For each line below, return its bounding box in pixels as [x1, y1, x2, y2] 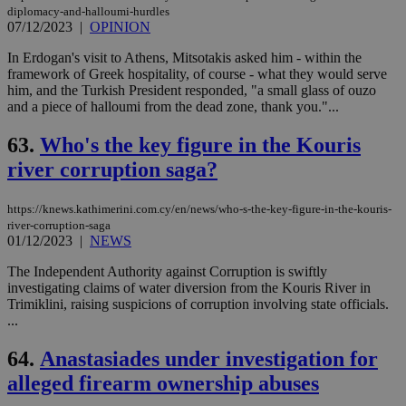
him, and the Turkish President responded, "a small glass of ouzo [7, 82, 376, 98]
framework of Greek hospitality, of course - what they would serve [7, 65, 387, 82]
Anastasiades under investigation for [40, 346, 378, 371]
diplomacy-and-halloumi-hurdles [7, 4, 169, 18]
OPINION [90, 18, 150, 34]
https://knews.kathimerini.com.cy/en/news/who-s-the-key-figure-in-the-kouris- [7, 201, 391, 216]
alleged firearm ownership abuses [7, 371, 319, 395]
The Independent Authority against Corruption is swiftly [7, 263, 327, 279]
